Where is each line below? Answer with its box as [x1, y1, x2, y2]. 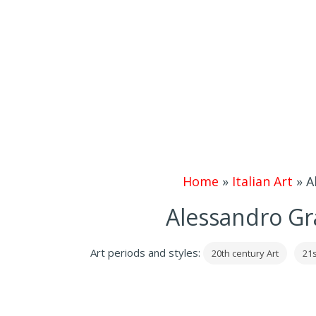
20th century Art [211, 247, 279, 260]
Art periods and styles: [90, 245, 203, 260]
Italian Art [232, 173, 293, 190]
